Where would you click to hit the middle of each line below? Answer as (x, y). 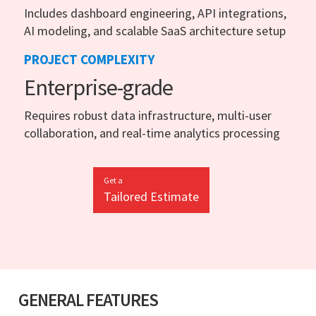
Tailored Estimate (151, 196)
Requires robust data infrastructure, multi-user (148, 115)
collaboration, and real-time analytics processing (152, 133)
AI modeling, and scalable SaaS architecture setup (155, 30)
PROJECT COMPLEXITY (89, 59)
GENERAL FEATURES (88, 299)
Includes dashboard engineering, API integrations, (155, 13)
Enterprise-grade (98, 87)
